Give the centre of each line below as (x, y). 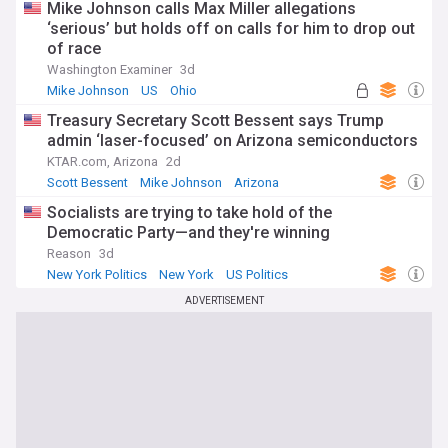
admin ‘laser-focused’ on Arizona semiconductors (232, 140)
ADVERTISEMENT (224, 300)
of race (74, 48)
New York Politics (97, 274)
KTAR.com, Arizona (102, 161)
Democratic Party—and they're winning (188, 232)
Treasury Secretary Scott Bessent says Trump (215, 120)
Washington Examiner (109, 69)
